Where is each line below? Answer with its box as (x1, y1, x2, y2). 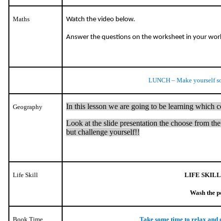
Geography (13, 103, 43, 110)
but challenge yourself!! (66, 127, 140, 136)
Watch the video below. (66, 15, 136, 23)
